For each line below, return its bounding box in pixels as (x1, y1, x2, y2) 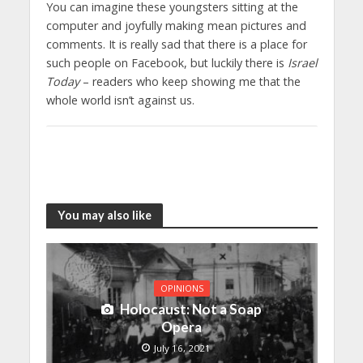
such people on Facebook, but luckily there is (45, 54, 288, 70)
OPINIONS (160, 282, 203, 294)
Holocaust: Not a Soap (120, 300, 262, 318)
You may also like (57, 207, 152, 222)
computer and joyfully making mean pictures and (45, 17, 306, 33)
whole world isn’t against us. (45, 92, 194, 108)
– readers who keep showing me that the (79, 73, 301, 89)
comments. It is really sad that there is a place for (45, 36, 307, 52)
